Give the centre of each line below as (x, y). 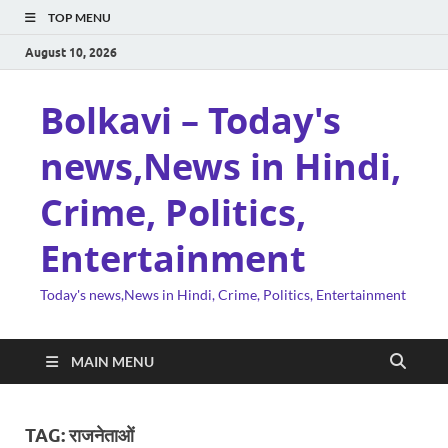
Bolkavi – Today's (190, 120)
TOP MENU (79, 17)
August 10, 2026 (71, 52)
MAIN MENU (112, 361)
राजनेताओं (101, 435)
